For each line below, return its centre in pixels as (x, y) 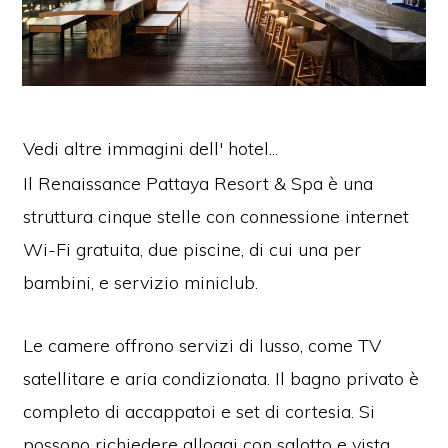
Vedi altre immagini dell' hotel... (151, 148)
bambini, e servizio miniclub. (141, 282)
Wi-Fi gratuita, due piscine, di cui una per (192, 249)
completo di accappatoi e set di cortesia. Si (199, 411)
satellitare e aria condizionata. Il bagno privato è (221, 378)
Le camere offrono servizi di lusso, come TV (202, 345)
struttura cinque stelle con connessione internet (216, 216)
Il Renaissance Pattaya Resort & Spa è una (198, 183)
